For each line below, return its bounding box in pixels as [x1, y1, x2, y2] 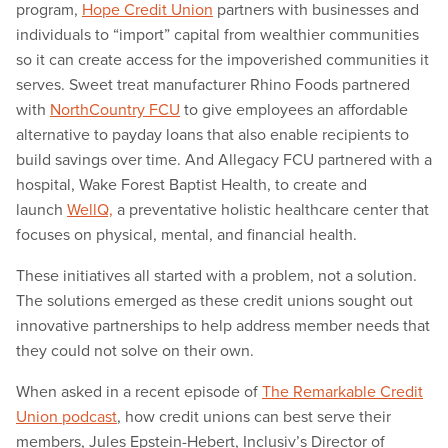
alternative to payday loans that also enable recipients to [16, 124, 409, 145]
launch [16, 199, 67, 220]
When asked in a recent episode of [16, 381, 262, 402]
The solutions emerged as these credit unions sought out [16, 290, 413, 311]
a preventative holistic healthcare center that [113, 199, 429, 220]
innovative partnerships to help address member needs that [16, 315, 430, 336]
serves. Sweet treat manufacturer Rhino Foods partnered [16, 74, 410, 95]
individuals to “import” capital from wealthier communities [16, 24, 419, 45]
